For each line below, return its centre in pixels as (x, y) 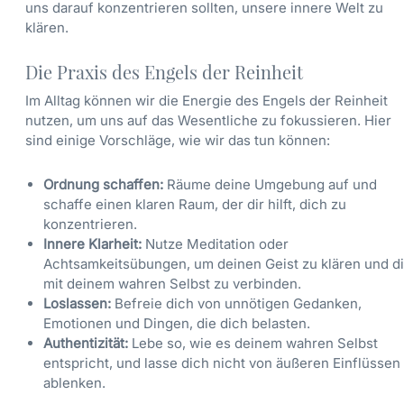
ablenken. (74, 382)
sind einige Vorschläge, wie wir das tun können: (178, 141)
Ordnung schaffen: (103, 184)
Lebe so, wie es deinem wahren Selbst (253, 343)
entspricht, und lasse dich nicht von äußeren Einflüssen (222, 363)
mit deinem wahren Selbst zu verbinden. (172, 283)
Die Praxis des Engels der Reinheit (164, 73)
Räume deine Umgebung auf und (270, 184)
